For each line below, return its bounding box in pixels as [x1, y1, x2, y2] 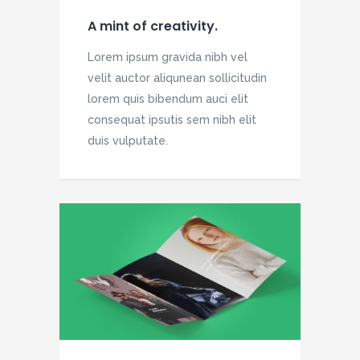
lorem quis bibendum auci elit [88, 92, 248, 105]
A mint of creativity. [88, 16, 218, 35]
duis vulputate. [88, 133, 168, 147]
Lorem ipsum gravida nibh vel [88, 50, 247, 63]
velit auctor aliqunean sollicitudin [88, 71, 267, 84]
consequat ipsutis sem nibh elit [88, 112, 256, 126]
